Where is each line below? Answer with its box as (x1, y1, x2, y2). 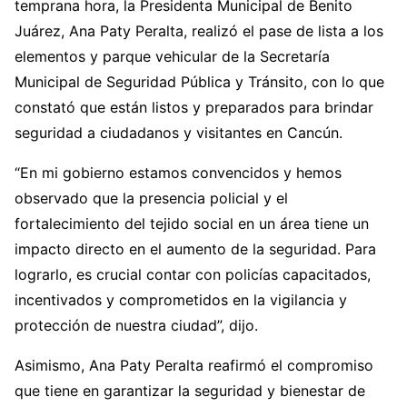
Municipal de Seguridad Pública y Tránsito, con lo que (15, 73, 384, 91)
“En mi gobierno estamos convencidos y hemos (15, 164, 342, 182)
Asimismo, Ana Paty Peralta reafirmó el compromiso (15, 356, 373, 374)
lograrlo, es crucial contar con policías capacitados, (15, 265, 371, 283)
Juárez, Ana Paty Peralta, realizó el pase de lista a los (15, 22, 383, 40)
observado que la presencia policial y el (15, 189, 288, 207)
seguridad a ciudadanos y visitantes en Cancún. (15, 124, 342, 142)
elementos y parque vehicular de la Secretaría (15, 47, 330, 65)
